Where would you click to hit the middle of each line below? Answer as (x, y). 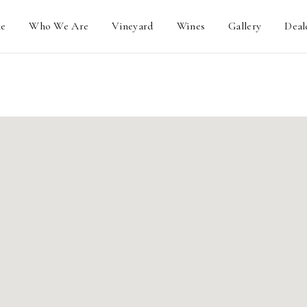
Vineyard (133, 26)
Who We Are (59, 26)
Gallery (245, 26)
